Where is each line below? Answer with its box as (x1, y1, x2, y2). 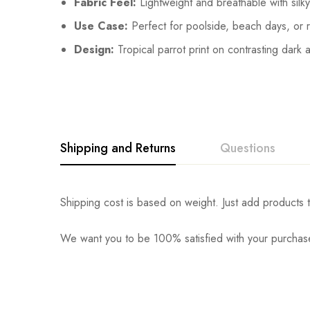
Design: (74, 42, 114, 58)
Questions (220, 139, 275, 158)
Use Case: (74, 18, 128, 35)
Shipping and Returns (60, 139, 176, 158)
